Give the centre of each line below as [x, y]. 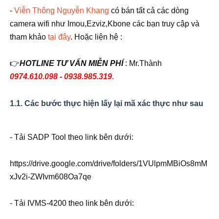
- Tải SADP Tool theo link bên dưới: [72, 137]
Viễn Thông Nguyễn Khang [62, 10]
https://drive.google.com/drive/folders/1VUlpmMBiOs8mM [109, 163]
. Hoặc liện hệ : [96, 37]
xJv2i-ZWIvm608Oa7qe [51, 176]
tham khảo [29, 37]
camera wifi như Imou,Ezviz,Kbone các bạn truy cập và [105, 23]
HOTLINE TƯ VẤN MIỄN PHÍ [71, 63]
